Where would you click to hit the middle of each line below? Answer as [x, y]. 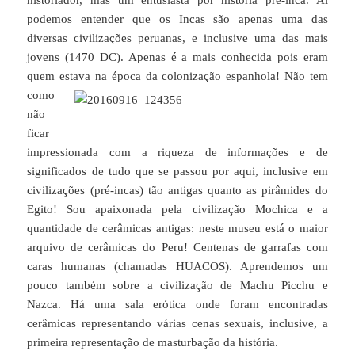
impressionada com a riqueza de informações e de [177, 152]
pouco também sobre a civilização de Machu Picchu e [177, 285]
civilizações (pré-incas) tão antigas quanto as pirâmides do [177, 190]
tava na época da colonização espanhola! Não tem [199, 76]
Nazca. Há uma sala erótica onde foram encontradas [177, 304]
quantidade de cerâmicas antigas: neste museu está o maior [177, 228]
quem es [49, 76]
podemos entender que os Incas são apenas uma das [177, 19]
